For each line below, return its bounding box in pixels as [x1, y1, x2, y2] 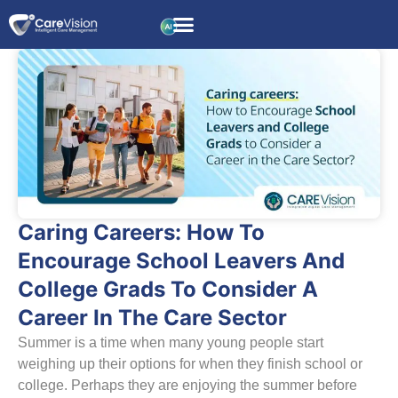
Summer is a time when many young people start [18, 335, 323, 351]
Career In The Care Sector [18, 305, 287, 331]
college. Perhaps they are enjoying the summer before [18, 378, 357, 394]
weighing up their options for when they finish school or [18, 356, 362, 372]
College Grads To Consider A [18, 276, 318, 303]
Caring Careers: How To [18, 219, 265, 246]
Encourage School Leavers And [18, 248, 345, 275]
